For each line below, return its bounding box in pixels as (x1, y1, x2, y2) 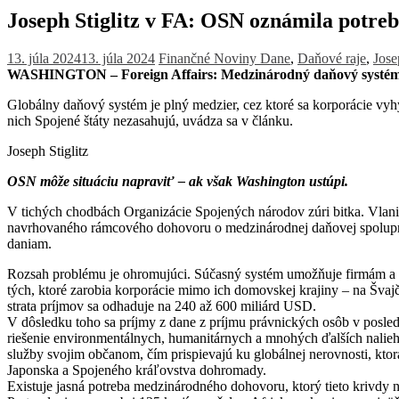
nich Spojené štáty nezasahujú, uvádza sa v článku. (7, 113, 293, 129)
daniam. (7, 236, 52, 252)
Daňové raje (297, 51, 366, 67)
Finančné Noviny (159, 51, 260, 67)
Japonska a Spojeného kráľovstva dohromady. (7, 362, 266, 379)
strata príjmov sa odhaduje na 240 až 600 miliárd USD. (7, 298, 316, 314)
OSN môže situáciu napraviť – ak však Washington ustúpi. (7, 174, 348, 190)
